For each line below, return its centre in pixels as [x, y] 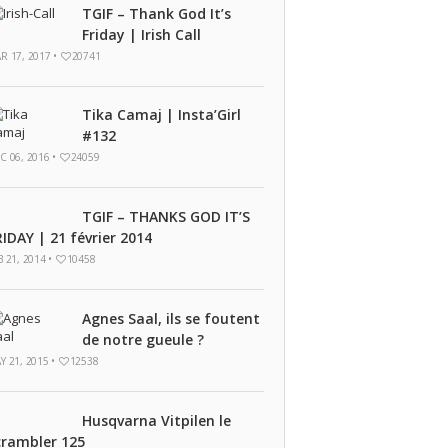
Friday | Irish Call [141, 34]
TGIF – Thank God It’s [156, 13]
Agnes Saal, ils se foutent [170, 318]
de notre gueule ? [142, 339]
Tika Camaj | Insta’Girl [161, 114]
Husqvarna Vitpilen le [156, 420]
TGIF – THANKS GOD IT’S [165, 216]
